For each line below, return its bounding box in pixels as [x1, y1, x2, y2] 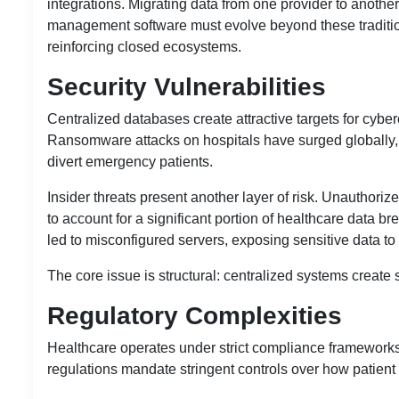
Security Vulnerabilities [47, 72, 326, 101]
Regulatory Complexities [47, 301, 342, 330]
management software [47, 17, 187, 33]
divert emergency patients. [47, 153, 213, 169]
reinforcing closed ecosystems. [47, 38, 241, 54]
